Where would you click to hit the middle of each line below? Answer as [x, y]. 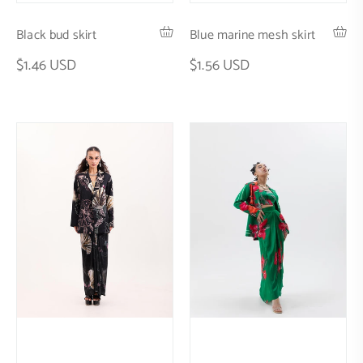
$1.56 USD [220, 66]
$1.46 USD [47, 66]
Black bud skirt [56, 36]
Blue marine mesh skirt [252, 36]
